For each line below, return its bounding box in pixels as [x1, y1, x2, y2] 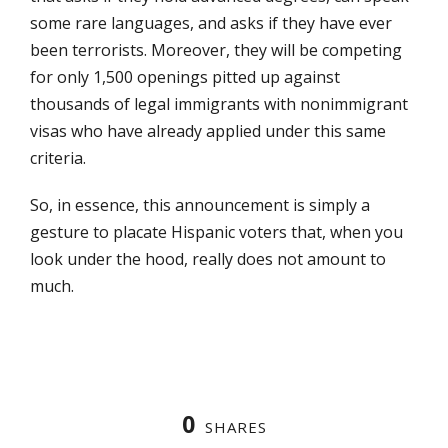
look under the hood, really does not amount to [30, 247, 386, 270]
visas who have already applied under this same [30, 119, 386, 142]
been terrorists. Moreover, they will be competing [30, 38, 402, 61]
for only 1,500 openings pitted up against [30, 65, 340, 88]
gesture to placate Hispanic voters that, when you [30, 220, 403, 243]
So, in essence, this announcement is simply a [30, 193, 370, 216]
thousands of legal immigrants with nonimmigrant [30, 92, 408, 115]
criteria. [30, 146, 86, 169]
